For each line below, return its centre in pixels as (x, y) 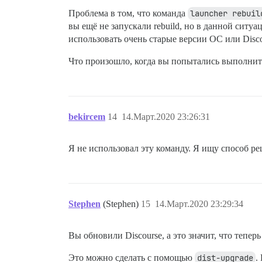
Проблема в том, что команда (128, 13)
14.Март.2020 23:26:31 (166, 116)
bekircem (87, 116)
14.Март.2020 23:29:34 (199, 204)
